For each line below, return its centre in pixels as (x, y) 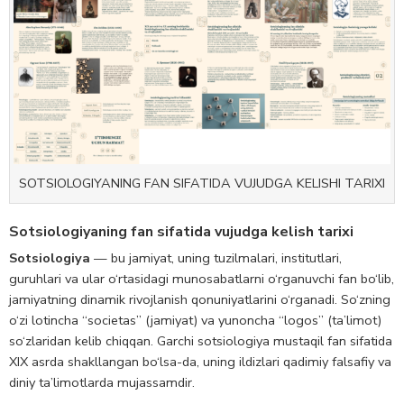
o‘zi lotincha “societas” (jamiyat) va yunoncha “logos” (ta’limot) (195, 320)
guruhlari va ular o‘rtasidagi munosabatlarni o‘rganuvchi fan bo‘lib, (202, 278)
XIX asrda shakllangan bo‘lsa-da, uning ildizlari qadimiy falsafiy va (200, 361)
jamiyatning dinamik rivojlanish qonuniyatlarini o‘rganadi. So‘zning (200, 299)
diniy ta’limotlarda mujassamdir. (102, 382)
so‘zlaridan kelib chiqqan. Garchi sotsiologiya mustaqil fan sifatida (201, 340)
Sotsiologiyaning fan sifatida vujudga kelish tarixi (181, 231)
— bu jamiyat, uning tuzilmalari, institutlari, (216, 257)
